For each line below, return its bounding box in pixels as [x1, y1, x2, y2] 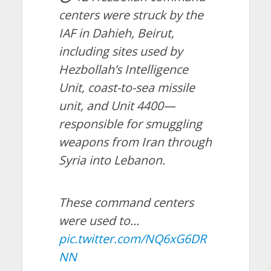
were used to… [58, 212, 139, 229]
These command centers [58, 194, 194, 211]
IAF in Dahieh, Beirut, [58, 25, 174, 42]
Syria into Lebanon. [58, 152, 165, 169]
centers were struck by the [58, 7, 203, 24]
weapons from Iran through [58, 134, 212, 151]
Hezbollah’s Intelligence [58, 61, 188, 78]
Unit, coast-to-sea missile [58, 79, 195, 96]
